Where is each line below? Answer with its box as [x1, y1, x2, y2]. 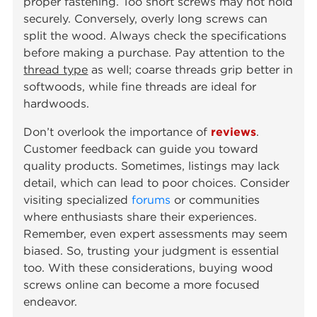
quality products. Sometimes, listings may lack [23, 158, 280, 173]
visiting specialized [23, 192, 132, 207]
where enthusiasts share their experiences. [23, 209, 258, 224]
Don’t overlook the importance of [23, 125, 212, 139]
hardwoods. [23, 96, 90, 111]
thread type [23, 62, 88, 77]
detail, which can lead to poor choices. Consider [23, 175, 290, 190]
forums [132, 192, 171, 207]
